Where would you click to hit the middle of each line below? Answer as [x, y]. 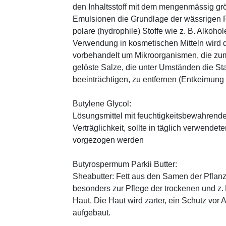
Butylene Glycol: [102, 103]
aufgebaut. [92, 212]
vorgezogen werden [108, 140]
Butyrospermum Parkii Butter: [125, 164]
